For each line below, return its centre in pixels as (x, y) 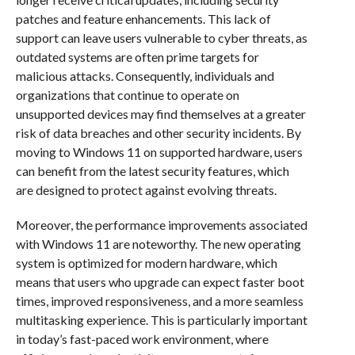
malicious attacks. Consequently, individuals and (145, 76)
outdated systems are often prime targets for (137, 57)
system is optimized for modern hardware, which (146, 263)
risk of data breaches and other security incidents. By (158, 133)
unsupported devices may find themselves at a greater (160, 114)
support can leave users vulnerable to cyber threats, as (161, 38)
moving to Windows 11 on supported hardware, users (159, 152)
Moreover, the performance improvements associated (161, 225)
